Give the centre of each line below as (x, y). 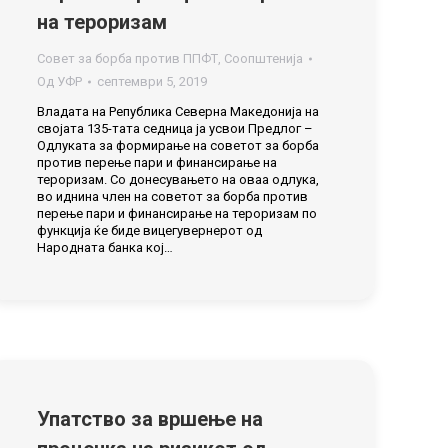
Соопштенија (263, 58)
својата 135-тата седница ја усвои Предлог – (175, 128)
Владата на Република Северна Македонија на (178, 111)
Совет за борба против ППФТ (127, 58)
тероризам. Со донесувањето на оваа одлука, (178, 179)
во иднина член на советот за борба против (172, 196)
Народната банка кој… (105, 247)
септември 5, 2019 (152, 81)
